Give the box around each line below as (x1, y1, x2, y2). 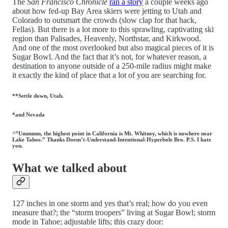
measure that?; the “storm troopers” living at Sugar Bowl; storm (12, 208, 215, 217)
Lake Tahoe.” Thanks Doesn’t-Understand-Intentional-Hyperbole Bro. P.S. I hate (12, 136, 211, 142)
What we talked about (12, 161, 127, 175)
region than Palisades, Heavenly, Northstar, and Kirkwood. (12, 34, 201, 43)
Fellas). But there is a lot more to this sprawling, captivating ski (12, 25, 214, 34)
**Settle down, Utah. (12, 93, 64, 99)
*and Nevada (12, 111, 45, 118)
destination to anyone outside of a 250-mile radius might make (12, 62, 211, 71)
